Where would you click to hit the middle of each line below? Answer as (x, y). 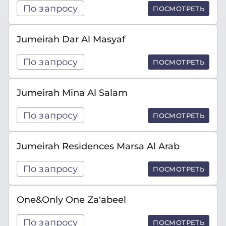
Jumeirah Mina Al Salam (72, 93)
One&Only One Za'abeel (71, 200)
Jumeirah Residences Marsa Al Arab (98, 146)
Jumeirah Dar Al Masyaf (71, 39)
